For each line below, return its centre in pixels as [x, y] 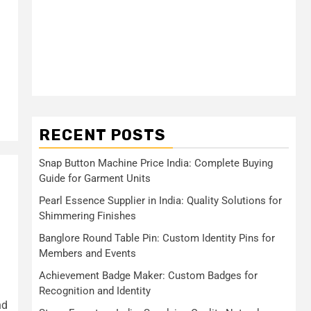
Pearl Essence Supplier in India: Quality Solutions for [160, 201]
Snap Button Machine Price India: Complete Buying [156, 163]
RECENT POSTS [102, 135]
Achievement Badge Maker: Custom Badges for [148, 276]
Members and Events [87, 253]
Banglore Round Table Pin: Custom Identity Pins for [157, 238]
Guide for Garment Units [95, 178]
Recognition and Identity [95, 291]
